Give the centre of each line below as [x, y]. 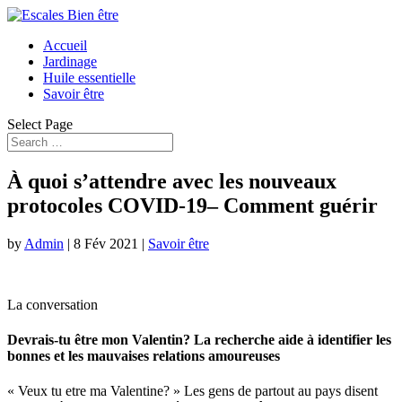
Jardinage [70, 61]
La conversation [52, 304]
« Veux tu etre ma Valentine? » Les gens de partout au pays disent [192, 391]
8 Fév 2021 [106, 243]
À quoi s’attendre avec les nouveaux [172, 181]
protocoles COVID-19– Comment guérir [192, 205]
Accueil [65, 45]
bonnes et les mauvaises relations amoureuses [144, 356]
